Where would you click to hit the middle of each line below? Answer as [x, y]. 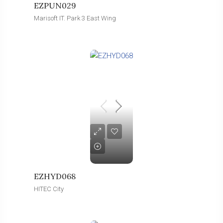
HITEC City [49, 189]
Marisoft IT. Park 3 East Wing [75, 18]
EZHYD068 [55, 176]
